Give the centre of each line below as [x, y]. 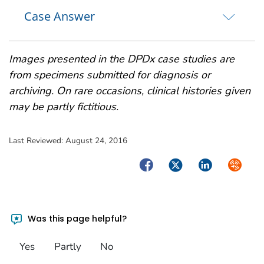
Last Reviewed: [37, 140]
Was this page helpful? [76, 219]
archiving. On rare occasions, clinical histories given [130, 90]
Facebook [160, 164]
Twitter [183, 164]
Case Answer [60, 16]
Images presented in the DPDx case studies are [122, 59]
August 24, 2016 [96, 140]
